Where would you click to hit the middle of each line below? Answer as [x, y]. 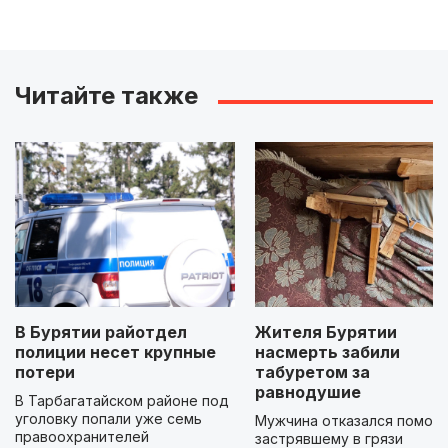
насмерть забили [327, 352]
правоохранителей [82, 437]
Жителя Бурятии [326, 332]
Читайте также [106, 96]
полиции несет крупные [115, 352]
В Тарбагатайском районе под [122, 401]
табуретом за [312, 372]
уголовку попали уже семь [108, 419]
